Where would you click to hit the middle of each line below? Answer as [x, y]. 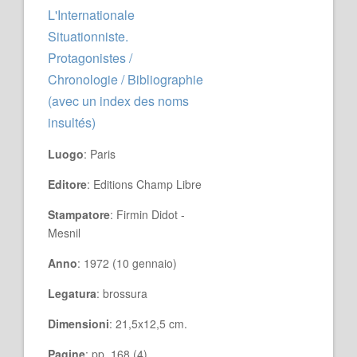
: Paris [100, 154]
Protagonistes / [90, 58]
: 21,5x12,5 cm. [148, 324]
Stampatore [79, 214]
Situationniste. [88, 36]
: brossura [122, 293]
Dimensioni [78, 324]
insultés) [72, 122]
